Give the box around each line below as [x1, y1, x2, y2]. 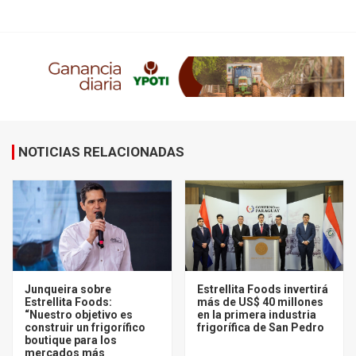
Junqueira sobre [25, 283, 111, 296]
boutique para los [25, 334, 117, 347]
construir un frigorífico [25, 321, 145, 335]
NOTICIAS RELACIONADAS [18, 144, 184, 161]
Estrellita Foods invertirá [196, 283, 328, 296]
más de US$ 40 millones [196, 296, 323, 309]
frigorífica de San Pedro [196, 321, 324, 335]
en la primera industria [196, 308, 316, 322]
